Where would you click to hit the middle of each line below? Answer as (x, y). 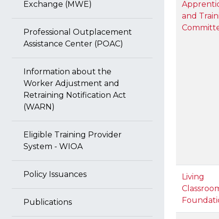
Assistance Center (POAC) (73, 44)
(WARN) (39, 107)
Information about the (67, 72)
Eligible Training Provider (73, 135)
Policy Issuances (55, 174)
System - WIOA (53, 146)
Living (193, 177)
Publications (48, 202)
